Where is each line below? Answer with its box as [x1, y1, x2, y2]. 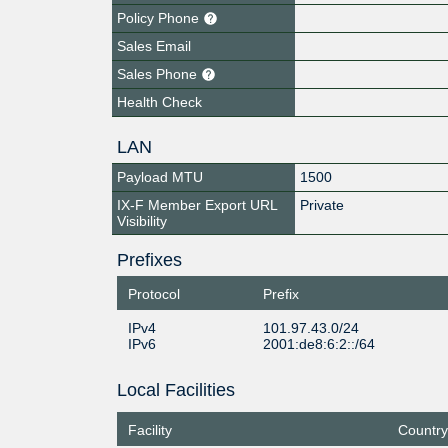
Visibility [117, 212, 167, 229]
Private [300, 196, 345, 213]
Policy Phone [117, 9, 203, 26]
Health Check [117, 93, 202, 110]
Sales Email [117, 37, 191, 54]
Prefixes [116, 249, 182, 270]
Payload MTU [117, 168, 203, 185]
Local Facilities [116, 379, 235, 400]
